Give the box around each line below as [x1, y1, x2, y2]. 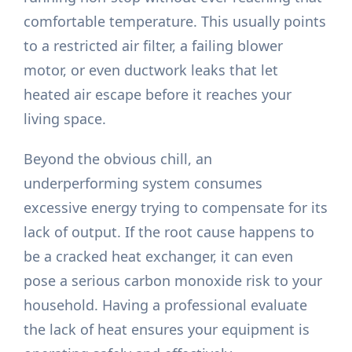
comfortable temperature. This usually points [24, 12, 327, 31]
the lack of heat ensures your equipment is [24, 320, 310, 339]
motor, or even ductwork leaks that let [24, 60, 279, 80]
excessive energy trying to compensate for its [24, 198, 328, 218]
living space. [24, 109, 107, 129]
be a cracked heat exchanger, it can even [24, 247, 294, 266]
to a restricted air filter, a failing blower [24, 36, 284, 56]
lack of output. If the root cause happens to [24, 222, 315, 242]
